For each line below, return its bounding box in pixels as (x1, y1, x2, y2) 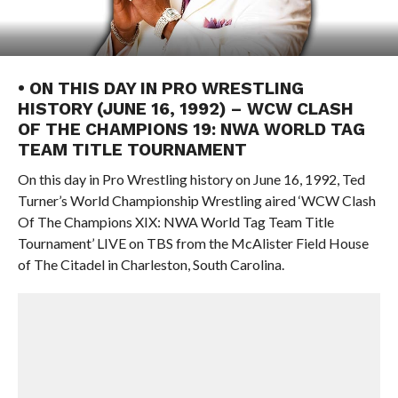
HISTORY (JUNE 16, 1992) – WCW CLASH (17, 99, 354, 119)
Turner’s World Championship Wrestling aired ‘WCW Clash (17, 192, 376, 209)
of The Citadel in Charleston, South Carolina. (17, 256, 284, 273)
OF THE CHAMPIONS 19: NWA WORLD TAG (17, 119, 365, 139)
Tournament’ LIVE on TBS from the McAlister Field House (17, 235, 369, 251)
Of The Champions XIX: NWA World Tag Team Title (17, 213, 334, 230)
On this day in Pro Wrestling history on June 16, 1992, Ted (17, 171, 365, 187)
